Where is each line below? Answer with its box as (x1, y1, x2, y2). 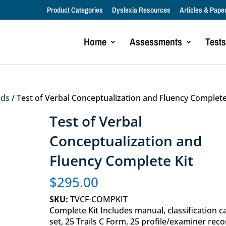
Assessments (129, 34, 182, 48)
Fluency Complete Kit (49, 151, 193, 170)
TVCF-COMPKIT (68, 193, 128, 205)
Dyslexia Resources (111, 5, 171, 16)
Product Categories (46, 5, 103, 16)
